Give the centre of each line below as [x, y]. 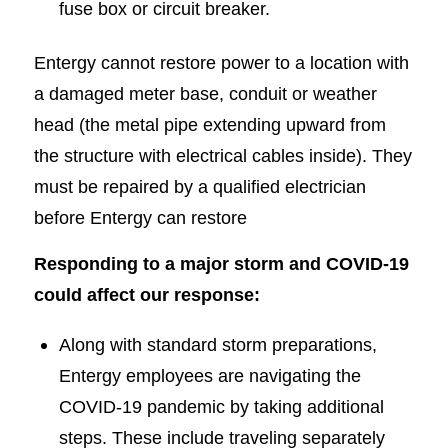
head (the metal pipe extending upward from [209, 124]
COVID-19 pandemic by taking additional [221, 406]
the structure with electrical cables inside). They [222, 155]
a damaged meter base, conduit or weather [205, 93]
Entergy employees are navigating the [209, 375]
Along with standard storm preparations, [217, 344]
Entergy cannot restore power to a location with [221, 62]
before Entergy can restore [140, 217]
